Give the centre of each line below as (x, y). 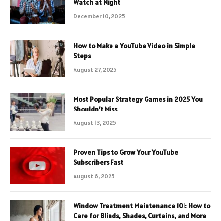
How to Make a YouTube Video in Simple (134, 46)
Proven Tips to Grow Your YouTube (126, 153)
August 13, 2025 (95, 123)
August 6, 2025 (94, 176)
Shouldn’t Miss (95, 109)
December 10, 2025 (99, 16)
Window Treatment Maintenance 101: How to (142, 206)
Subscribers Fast (98, 163)
